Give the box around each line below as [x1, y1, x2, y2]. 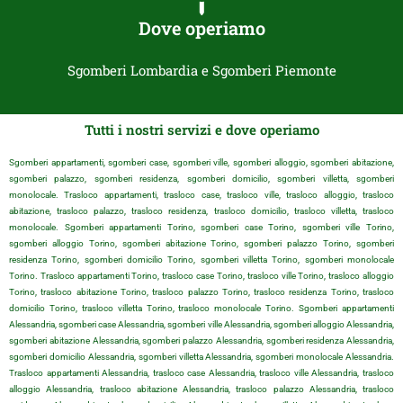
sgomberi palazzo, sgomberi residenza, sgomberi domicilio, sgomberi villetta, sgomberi [9, 174, 394, 184]
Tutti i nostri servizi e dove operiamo [84, 121, 319, 139]
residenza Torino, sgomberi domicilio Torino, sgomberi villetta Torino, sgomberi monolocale [9, 255, 394, 265]
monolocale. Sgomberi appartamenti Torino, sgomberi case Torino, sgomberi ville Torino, [9, 222, 394, 233]
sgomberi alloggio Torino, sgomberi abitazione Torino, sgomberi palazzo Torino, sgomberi [9, 238, 394, 249]
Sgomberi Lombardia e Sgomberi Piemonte [67, 61, 336, 80]
